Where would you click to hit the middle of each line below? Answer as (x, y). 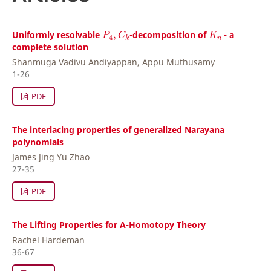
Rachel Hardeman (48, 240)
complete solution (50, 47)
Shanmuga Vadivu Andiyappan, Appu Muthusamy (113, 62)
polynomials (38, 142)
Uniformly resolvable (57, 35)
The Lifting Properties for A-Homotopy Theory (109, 225)
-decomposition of (169, 35)
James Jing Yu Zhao (51, 157)
